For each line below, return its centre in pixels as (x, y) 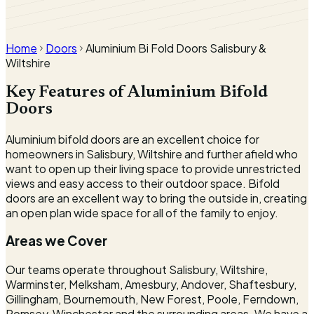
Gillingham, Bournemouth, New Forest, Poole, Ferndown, (152, 299)
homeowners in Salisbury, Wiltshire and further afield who (152, 153)
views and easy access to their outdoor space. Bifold (143, 183)
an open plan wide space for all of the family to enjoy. (142, 212)
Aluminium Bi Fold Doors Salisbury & (176, 48)
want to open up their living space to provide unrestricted (153, 168)
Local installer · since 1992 (71, 13)
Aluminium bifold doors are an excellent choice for (132, 139)
